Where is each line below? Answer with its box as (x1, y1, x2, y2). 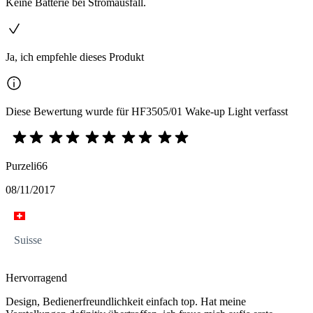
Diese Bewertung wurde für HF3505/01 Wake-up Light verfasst (6, 105, 288, 118)
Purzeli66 (6, 160, 48, 173)
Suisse (14, 234, 42, 247)
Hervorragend (6, 272, 67, 284)
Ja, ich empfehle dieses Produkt (6, 51, 144, 64)
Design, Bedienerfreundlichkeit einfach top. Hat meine (6, 296, 246, 308)
